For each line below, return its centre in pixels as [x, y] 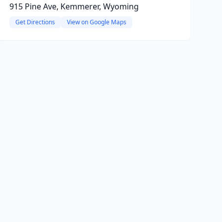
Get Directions [35, 22]
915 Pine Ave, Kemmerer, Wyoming [74, 6]
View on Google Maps [96, 22]
